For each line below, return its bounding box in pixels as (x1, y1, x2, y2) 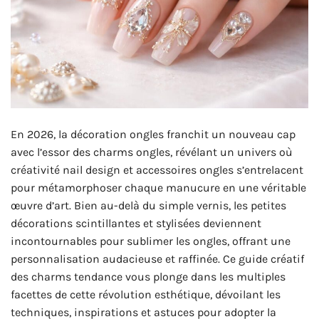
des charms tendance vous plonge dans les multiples (11, 270, 286, 284)
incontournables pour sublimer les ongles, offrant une (11, 234, 291, 249)
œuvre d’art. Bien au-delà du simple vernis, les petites (11, 199, 286, 213)
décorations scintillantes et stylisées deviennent (11, 216, 261, 231)
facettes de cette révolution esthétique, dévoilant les (11, 288, 281, 302)
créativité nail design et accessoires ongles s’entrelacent (11, 163, 303, 177)
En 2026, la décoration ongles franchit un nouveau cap (11, 127, 296, 142)
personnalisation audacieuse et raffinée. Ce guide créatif (11, 252, 304, 266)
